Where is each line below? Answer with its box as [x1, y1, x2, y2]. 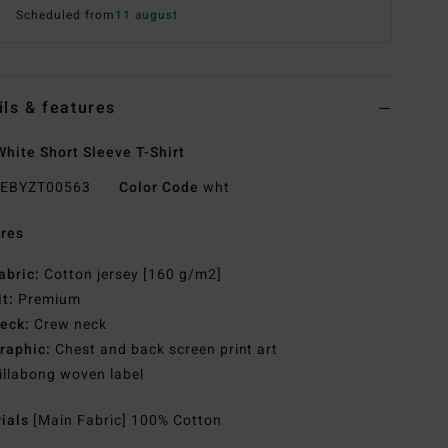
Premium [14, 289, 81, 311]
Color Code [118, 177, 199, 199]
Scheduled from [16, 6, 115, 25]
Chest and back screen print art [51, 339, 279, 361]
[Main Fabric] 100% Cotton [33, 410, 222, 432]
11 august [114, 6, 178, 25]
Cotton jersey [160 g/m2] [40, 264, 222, 286]
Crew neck [30, 314, 107, 336]
